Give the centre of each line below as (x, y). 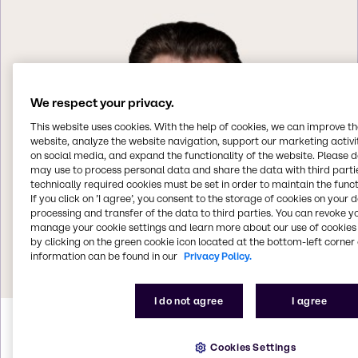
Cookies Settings (253, 347)
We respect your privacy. (102, 103)
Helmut (56, 326)
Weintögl (135, 326)
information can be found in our (103, 256)
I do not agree (189, 300)
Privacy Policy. (217, 256)
